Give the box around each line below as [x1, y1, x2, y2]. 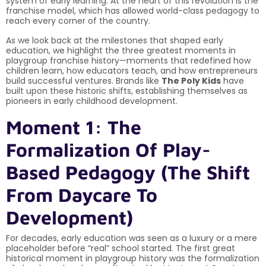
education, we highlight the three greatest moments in [6, 44, 236, 56]
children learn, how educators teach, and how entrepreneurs [6, 64, 258, 77]
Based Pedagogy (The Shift [6, 160, 250, 183]
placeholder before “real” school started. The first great [6, 242, 235, 254]
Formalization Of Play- [6, 138, 211, 161]
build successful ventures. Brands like [6, 74, 161, 87]
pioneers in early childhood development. [6, 94, 178, 107]
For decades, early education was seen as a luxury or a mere [6, 232, 257, 244]
